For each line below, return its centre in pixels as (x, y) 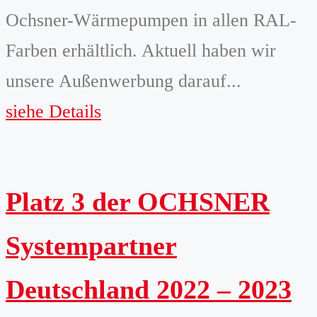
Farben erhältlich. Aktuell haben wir (141, 50)
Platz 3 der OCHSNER (138, 201)
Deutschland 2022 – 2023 (149, 289)
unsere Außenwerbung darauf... (123, 81)
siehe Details (53, 111)
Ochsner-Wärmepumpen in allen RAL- (151, 20)
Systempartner (91, 245)
